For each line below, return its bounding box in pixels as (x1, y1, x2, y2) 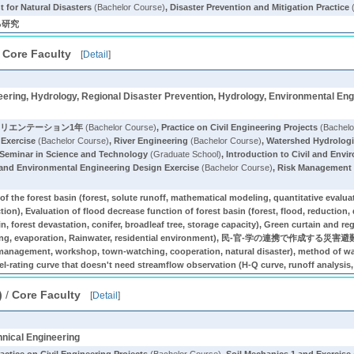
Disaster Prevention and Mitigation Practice (170, 2, 350, 12)
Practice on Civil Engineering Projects (161, 122, 318, 132)
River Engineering (114, 136, 189, 145)
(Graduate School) (148, 149, 222, 159)
